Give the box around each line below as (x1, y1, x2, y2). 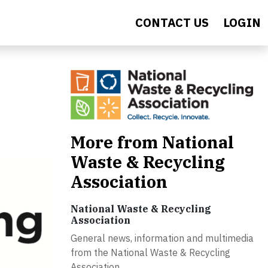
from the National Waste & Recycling (71, 246, 230, 258)
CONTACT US (135, 14, 209, 31)
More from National (71, 130, 234, 153)
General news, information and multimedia (71, 232, 254, 244)
